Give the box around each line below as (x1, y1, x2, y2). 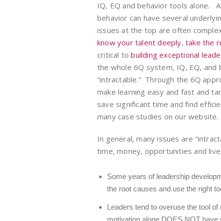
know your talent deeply (97, 37, 182, 47)
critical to (97, 50, 131, 60)
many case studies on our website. (97, 111, 219, 121)
